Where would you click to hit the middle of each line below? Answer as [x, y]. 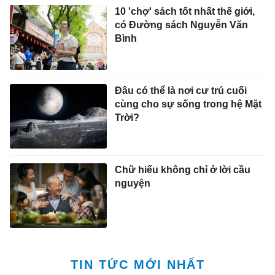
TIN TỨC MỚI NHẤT [137, 264]
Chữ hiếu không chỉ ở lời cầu [182, 169]
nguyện [132, 183]
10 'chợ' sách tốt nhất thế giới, [184, 12]
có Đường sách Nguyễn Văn [181, 25]
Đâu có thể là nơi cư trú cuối [180, 91]
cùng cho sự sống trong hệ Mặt [188, 104]
